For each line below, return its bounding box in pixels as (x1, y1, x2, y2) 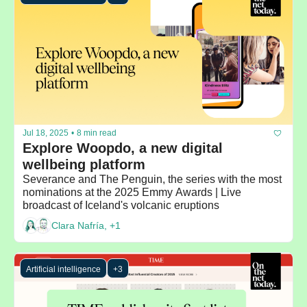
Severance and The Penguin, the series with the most (23, 173, 282, 185)
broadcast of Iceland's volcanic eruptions (23, 199, 219, 211)
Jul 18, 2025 (23, 128, 69, 138)
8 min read (77, 128, 116, 138)
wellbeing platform (23, 156, 145, 172)
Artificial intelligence (26, 264, 101, 274)
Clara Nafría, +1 (51, 220, 121, 232)
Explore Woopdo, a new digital (23, 140, 223, 156)
